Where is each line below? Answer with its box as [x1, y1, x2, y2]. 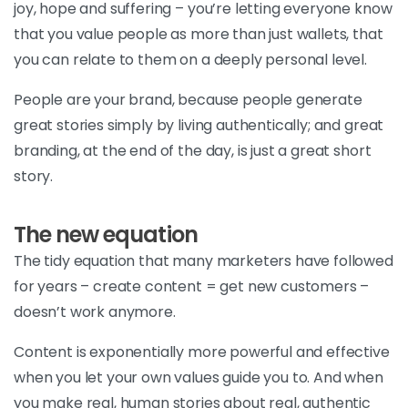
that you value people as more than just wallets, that [14, 24, 383, 45]
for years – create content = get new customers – [14, 276, 370, 297]
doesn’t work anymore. [14, 301, 176, 322]
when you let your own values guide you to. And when [14, 367, 383, 388]
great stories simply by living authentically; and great [14, 115, 384, 136]
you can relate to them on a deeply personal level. [14, 49, 367, 70]
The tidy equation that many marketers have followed [14, 250, 393, 271]
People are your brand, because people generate [14, 89, 362, 110]
